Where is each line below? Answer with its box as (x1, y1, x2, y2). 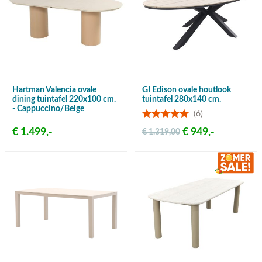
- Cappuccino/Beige (12, 105, 84, 113)
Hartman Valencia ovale (12, 86, 96, 95)
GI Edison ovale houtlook (142, 86, 231, 95)
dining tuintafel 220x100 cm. (12, 95, 116, 104)
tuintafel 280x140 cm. (142, 95, 221, 104)
